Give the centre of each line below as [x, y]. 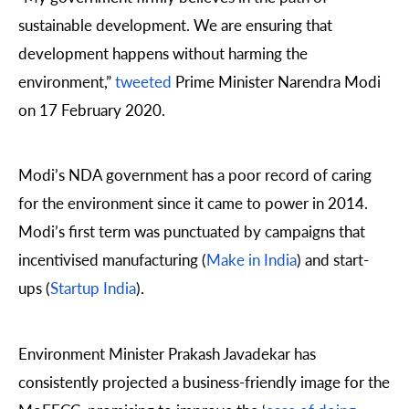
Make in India [252, 260]
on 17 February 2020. [92, 110]
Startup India [93, 288]
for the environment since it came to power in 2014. [193, 203]
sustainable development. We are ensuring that [175, 25]
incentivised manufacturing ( [112, 260]
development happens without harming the [163, 53]
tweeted [143, 82]
